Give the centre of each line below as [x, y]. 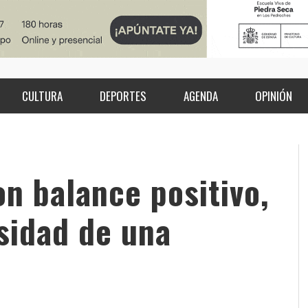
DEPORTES [123, 96]
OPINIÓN [273, 96]
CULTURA [42, 96]
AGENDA [200, 96]
